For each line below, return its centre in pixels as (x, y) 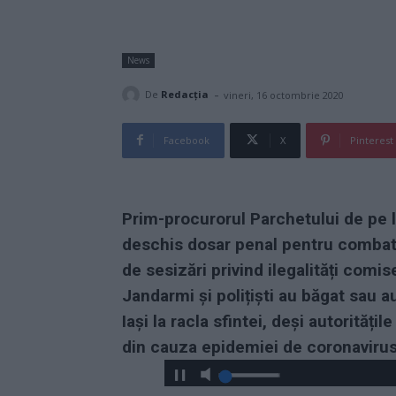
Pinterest (372, 140)
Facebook (187, 140)
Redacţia (185, 95)
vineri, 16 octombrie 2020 (284, 95)
